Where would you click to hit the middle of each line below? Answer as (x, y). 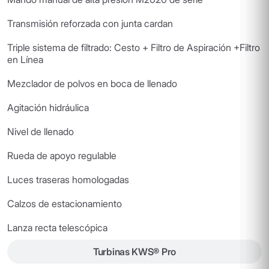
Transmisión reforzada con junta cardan (90, 23)
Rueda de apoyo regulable (62, 156)
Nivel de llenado (41, 131)
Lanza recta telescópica (57, 228)
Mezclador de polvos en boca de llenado (92, 83)
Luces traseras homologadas (68, 180)
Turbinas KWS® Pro (134, 252)
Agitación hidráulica (48, 107)
